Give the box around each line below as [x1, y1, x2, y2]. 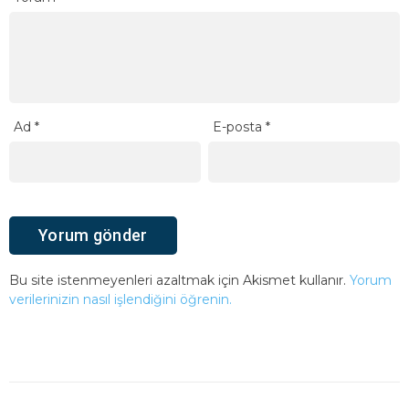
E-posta [213, 119, 267, 136]
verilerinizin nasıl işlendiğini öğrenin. [9, 291, 232, 309]
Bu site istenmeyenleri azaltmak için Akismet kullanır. [9, 272, 350, 289]
